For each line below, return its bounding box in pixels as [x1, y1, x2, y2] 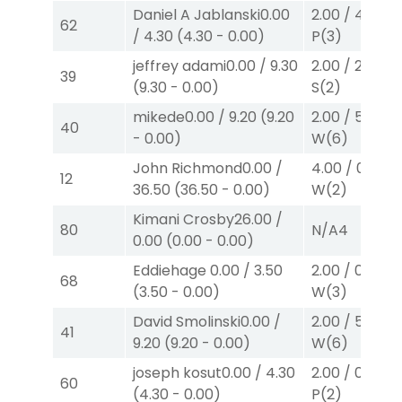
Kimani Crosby [133, 208, 234, 230]
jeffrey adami [133, 55, 226, 76]
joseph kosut [133, 362, 222, 383]
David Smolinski [133, 310, 240, 332]
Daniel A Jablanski [133, 4, 260, 25]
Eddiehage [133, 259, 210, 281]
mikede [133, 106, 185, 127]
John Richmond [133, 157, 242, 179]
